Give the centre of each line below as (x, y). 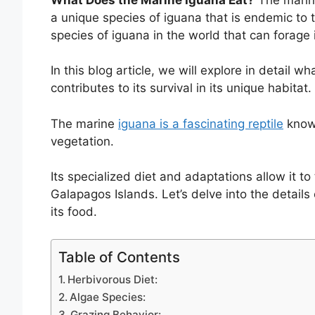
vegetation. (82, 141)
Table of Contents (119, 257)
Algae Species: (108, 297)
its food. (74, 212)
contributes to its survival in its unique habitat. (181, 88)
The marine (84, 123)
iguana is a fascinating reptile (201, 123)
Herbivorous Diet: (113, 279)
